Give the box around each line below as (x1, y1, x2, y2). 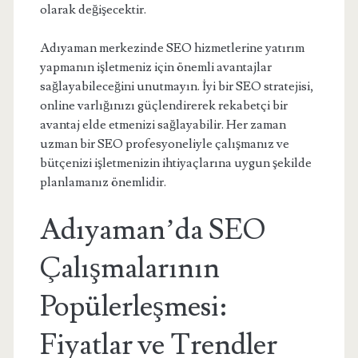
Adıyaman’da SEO (39, 212, 265, 249)
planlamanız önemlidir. (39, 174, 166, 190)
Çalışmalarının (39, 250, 220, 287)
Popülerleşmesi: (39, 288, 227, 325)
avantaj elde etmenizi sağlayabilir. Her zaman (39, 117, 286, 133)
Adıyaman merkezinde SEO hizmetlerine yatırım (39, 40, 304, 56)
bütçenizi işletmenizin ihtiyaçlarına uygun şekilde (39, 155, 312, 171)
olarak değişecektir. (39, 2, 146, 18)
